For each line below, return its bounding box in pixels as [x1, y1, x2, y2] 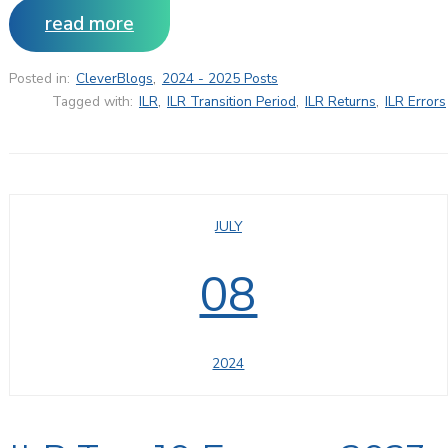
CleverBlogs [75, 69, 153, 89]
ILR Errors [385, 92, 446, 112]
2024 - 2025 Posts [161, 69, 278, 89]
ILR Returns [305, 92, 376, 112]
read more [44, 11, 134, 38]
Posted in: [8, 69, 70, 89]
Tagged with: [52, 92, 133, 112]
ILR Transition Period [167, 92, 296, 112]
